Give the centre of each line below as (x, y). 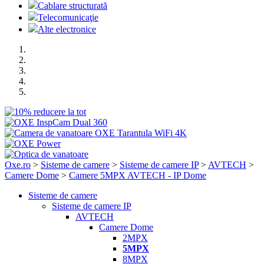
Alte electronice (67, 29)
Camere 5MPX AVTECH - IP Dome (138, 175)
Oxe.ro (18, 165)
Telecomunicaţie (68, 17)
